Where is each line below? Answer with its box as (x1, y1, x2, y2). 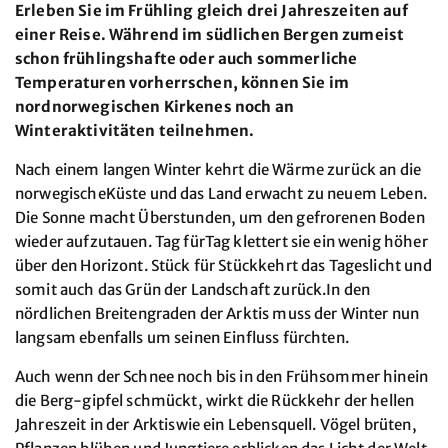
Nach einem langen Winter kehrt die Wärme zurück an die (15, 160, 422, 179)
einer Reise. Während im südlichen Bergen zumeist (15, 25, 405, 44)
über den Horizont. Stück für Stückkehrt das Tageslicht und (15, 256, 432, 275)
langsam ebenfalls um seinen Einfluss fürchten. (15, 328, 349, 347)
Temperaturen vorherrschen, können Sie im (15, 73, 349, 92)
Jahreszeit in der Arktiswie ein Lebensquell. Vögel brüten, (15, 415, 417, 434)
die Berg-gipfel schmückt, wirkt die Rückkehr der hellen (15, 391, 415, 410)
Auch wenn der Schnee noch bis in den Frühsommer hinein (15, 367, 429, 386)
